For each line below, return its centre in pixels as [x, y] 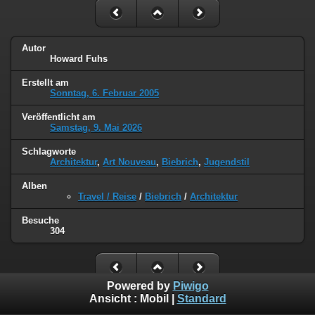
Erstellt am [45, 83]
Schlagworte [49, 152]
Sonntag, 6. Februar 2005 [104, 94]
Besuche [40, 220]
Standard [201, 299]
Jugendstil [227, 162]
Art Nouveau [129, 162]
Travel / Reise [107, 197]
